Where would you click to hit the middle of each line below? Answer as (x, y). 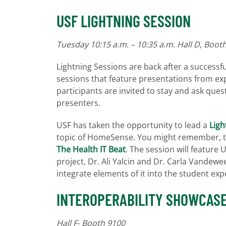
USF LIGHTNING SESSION (124, 20)
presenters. (78, 103)
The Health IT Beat (91, 149)
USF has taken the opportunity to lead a (133, 125)
